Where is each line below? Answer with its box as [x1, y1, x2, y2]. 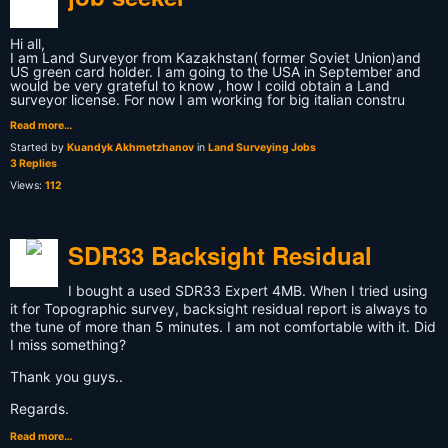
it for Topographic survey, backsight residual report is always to [10, 300, 427, 318]
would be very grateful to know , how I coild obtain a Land [10, 77, 390, 95]
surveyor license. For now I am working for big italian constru [10, 91, 405, 109]
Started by [10, 141, 67, 155]
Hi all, [10, 35, 49, 53]
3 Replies [10, 157, 57, 171]
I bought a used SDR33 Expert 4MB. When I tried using [68, 282, 428, 300]
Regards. [10, 400, 69, 418]
